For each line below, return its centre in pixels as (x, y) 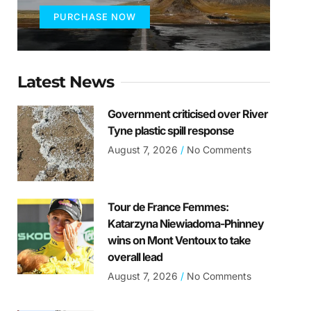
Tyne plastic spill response (170, 131)
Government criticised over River (187, 114)
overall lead (135, 257)
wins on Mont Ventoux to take (179, 241)
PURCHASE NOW (95, 17)
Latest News (66, 82)
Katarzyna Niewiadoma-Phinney (185, 224)
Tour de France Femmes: (168, 207)
